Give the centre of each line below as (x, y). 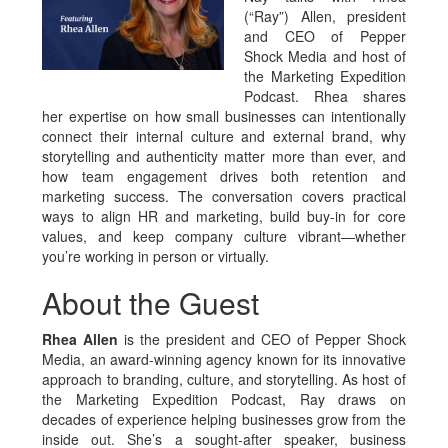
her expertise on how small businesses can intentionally (224, 116)
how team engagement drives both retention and (224, 176)
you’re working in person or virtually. (156, 256)
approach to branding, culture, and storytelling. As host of (224, 379)
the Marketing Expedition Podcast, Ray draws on (224, 399)
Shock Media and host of (325, 56)
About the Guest (151, 302)
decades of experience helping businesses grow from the (224, 419)
